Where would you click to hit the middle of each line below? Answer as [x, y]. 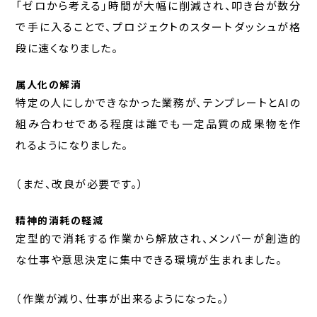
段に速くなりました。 [67, 48]
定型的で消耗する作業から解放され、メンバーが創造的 [158, 238]
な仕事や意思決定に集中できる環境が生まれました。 [149, 260]
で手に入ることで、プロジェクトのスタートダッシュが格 [158, 27]
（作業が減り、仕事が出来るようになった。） [123, 299]
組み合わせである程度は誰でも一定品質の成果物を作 [158, 124]
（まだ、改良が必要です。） [80, 184]
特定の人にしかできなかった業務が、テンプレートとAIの [158, 103]
